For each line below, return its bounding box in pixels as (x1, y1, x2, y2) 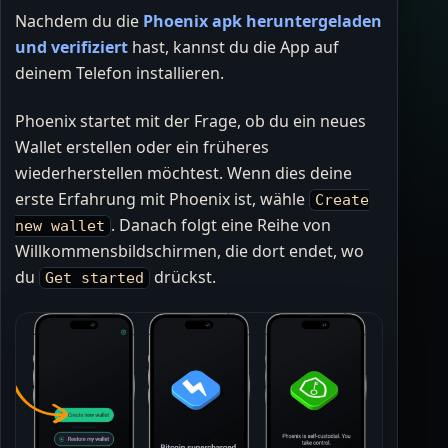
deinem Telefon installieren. (15, 62, 224, 85)
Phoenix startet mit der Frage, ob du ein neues (15, 110, 366, 133)
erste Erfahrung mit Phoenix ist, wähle (15, 188, 309, 211)
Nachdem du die (15, 10, 143, 33)
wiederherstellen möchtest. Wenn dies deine (15, 162, 352, 185)
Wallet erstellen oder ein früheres (15, 136, 269, 159)
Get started (45, 269, 145, 287)
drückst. (150, 266, 217, 289)
